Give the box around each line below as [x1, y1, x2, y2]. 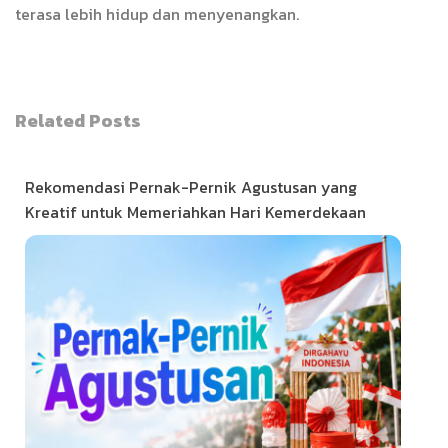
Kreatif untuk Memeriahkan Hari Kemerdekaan [25, 200, 366, 225]
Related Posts [15, 107, 141, 135]
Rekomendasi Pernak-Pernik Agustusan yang [25, 175, 357, 200]
